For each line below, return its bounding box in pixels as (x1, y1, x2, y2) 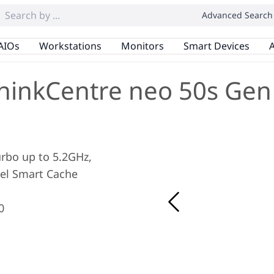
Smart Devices (183, 39, 250, 53)
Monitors (120, 39, 164, 53)
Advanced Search (202, 9, 273, 21)
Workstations (39, 39, 102, 53)
